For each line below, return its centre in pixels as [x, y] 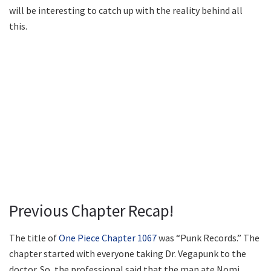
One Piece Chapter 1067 [108, 237]
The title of [34, 237]
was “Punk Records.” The [208, 237]
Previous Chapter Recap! [91, 211]
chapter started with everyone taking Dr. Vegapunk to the [128, 253]
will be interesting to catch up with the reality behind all [126, 11]
